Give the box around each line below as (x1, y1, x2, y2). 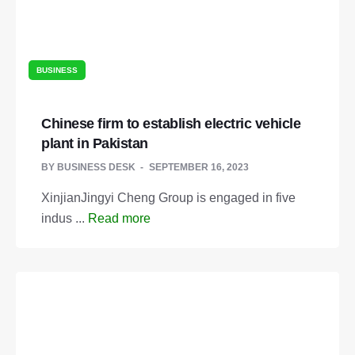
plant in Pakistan (41, 135, 148, 151)
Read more (88, 211, 151, 225)
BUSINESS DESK (55, 161, 138, 173)
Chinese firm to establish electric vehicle (41, 115, 300, 132)
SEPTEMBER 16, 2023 (149, 161, 249, 173)
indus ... (41, 211, 88, 225)
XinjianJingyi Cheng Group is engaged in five (41, 190, 296, 204)
